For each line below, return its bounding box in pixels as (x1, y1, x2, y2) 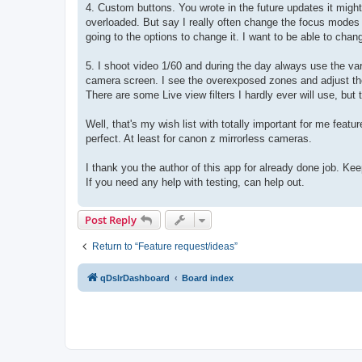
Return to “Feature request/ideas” (92, 240, 238, 252)
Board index (182, 272, 234, 283)
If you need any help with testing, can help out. (86, 175, 305, 188)
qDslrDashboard (100, 272, 170, 283)
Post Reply (85, 212, 137, 227)
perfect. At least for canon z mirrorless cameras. (86, 132, 312, 145)
